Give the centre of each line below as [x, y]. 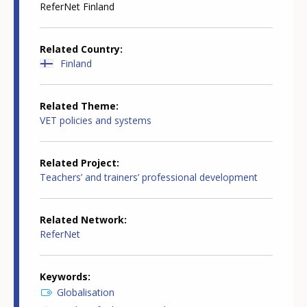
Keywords [64, 277]
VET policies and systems [96, 121]
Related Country [80, 49]
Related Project [78, 163]
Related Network [82, 220]
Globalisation [86, 293]
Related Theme [78, 106]
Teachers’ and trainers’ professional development [149, 177]
